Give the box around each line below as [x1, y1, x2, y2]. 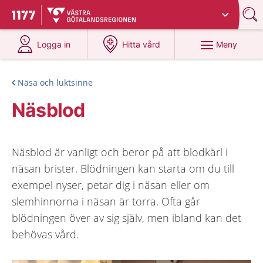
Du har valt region [50, 5, 121, 15]
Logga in [37, 39, 71, 49]
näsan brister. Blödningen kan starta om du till [12, 161, 234, 176]
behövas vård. [12, 227, 79, 241]
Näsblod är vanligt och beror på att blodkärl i [12, 145, 228, 159]
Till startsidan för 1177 [12, 10, 110, 23]
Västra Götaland [121, 5, 182, 15]
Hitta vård [122, 39, 161, 49]
